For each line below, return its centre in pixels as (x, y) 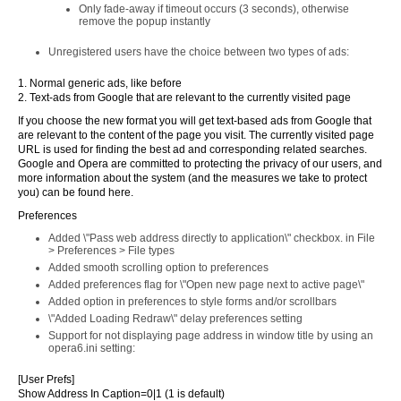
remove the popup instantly (145, 21)
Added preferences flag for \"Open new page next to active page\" (206, 285)
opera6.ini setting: (92, 348)
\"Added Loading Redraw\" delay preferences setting (175, 319)
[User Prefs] (46, 380)
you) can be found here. (76, 192)
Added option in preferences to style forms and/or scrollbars (192, 302)
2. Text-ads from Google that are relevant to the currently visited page (184, 98)
